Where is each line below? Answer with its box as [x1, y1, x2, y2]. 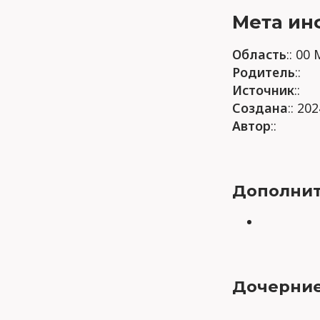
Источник [232, 81, 294, 99]
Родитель [232, 63, 295, 81]
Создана [232, 99, 288, 116]
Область [232, 45, 286, 63]
